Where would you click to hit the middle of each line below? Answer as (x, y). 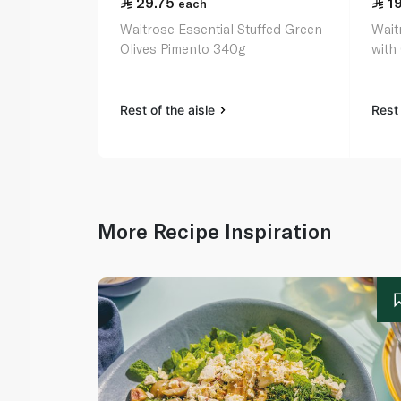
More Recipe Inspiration (215, 231)
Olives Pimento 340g (183, 49)
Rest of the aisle (170, 110)
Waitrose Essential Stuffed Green (222, 29)
